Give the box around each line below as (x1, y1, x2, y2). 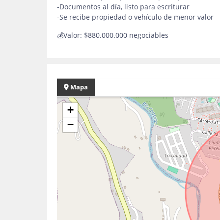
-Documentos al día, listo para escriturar (57, 2, 190, 11)
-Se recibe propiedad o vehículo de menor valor (57, 12, 214, 22)
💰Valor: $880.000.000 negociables (57, 30, 170, 40)
